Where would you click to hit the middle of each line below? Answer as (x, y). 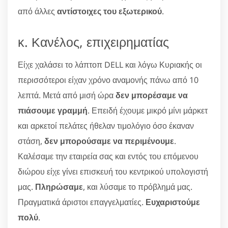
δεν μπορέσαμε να (152, 95)
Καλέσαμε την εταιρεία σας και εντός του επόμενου (108, 156)
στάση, (31, 141)
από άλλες (37, 11)
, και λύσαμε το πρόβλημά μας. (138, 187)
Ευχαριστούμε (173, 202)
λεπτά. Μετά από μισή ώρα (67, 95)
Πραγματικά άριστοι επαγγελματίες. (82, 202)
